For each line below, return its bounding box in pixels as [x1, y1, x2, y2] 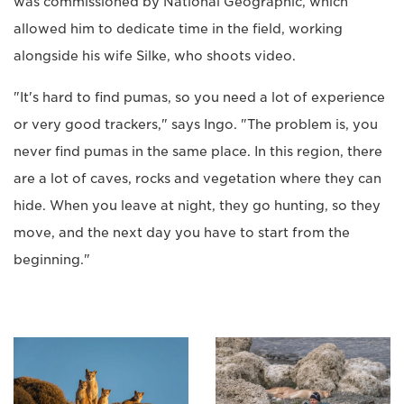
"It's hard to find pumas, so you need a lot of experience [14, 89, 385, 105]
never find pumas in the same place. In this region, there [14, 143, 382, 159]
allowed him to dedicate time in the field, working [14, 21, 343, 36]
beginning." [14, 252, 90, 267]
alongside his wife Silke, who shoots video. [14, 48, 296, 63]
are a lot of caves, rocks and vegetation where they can [14, 170, 381, 186]
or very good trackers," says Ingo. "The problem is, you [14, 116, 378, 132]
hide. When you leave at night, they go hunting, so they [14, 197, 381, 213]
